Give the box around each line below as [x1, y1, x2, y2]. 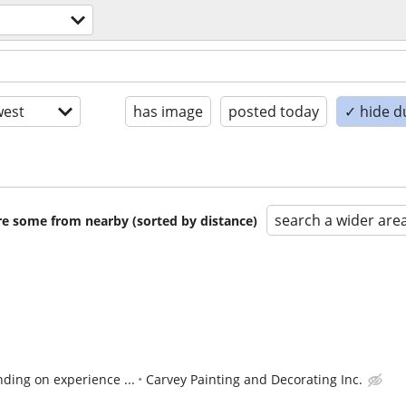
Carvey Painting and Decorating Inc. [146, 371, 362, 389]
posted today [228, 101, 319, 121]
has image [133, 101, 203, 121]
